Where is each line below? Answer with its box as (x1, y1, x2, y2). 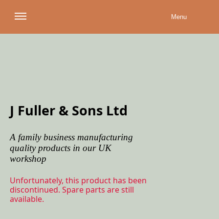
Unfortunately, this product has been (10, 175, 147, 186)
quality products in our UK (10, 143, 111, 153)
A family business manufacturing (10, 132, 133, 142)
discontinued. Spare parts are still (10, 184, 134, 195)
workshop (10, 153, 46, 164)
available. (10, 194, 44, 204)
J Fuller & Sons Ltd (10, 101, 128, 119)
